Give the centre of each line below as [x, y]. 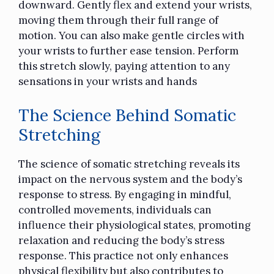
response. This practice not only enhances [123, 255]
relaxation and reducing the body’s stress [121, 240]
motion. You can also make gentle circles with [131, 36]
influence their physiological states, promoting [135, 225]
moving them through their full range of [118, 20]
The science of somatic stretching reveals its [129, 164]
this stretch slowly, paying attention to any [124, 66]
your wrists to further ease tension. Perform [128, 51]
